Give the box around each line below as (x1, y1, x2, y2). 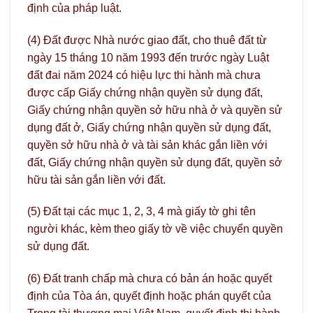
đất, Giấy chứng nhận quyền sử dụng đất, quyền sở (27, 156, 282, 168)
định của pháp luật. (27, 1, 122, 14)
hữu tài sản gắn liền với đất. (27, 173, 166, 186)
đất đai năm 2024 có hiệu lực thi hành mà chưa (27, 68, 261, 81)
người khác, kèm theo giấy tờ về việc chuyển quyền (27, 223, 283, 235)
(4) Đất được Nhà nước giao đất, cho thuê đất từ (27, 34, 267, 46)
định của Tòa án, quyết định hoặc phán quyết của (27, 290, 271, 303)
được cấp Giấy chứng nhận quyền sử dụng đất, (27, 86, 263, 99)
